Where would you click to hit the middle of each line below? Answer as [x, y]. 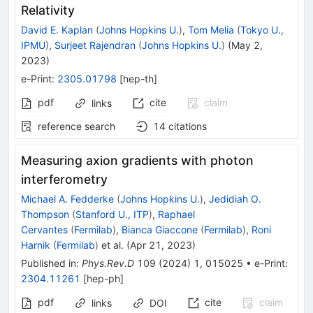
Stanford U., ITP [112, 214]
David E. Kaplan [57, 30]
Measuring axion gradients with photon [137, 161]
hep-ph [103, 279]
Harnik [36, 245]
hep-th [138, 79]
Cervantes [44, 230]
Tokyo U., [262, 30]
